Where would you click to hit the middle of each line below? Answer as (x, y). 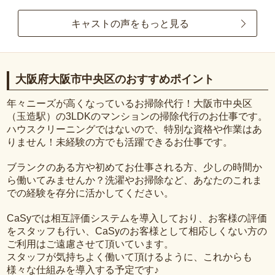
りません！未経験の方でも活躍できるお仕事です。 (120, 142)
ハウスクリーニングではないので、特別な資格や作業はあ (135, 129)
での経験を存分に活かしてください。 (91, 193)
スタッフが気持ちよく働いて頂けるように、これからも (130, 257)
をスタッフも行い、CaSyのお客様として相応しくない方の (137, 231)
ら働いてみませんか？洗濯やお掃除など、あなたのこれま (135, 180)
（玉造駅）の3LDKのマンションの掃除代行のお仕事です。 (137, 116)
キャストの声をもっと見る (130, 23)
